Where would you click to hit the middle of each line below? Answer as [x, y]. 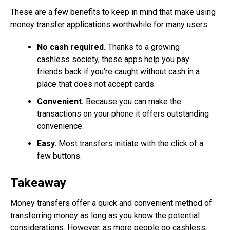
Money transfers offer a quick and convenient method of [111, 203]
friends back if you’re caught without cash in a [118, 72]
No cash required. [71, 47]
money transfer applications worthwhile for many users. [110, 25]
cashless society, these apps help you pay [113, 60]
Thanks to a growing [143, 47]
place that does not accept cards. [96, 84]
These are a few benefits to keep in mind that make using [113, 12]
